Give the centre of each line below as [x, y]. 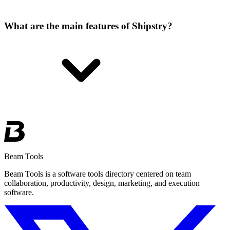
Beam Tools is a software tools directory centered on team [98, 174]
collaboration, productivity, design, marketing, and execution [102, 183]
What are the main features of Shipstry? [88, 26]
